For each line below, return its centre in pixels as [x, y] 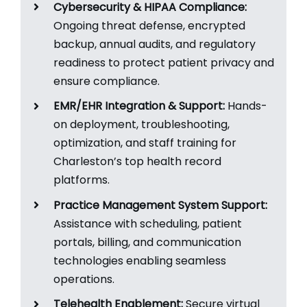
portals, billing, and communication [148, 242]
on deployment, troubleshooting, [142, 125]
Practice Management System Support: [161, 205]
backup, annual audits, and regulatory [155, 44]
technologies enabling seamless [140, 260]
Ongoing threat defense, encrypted [150, 25]
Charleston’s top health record [138, 162]
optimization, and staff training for [145, 143]
